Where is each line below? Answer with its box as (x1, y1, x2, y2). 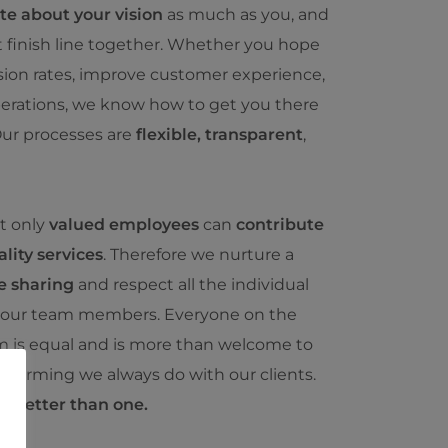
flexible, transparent (136, 125, 303, 144)
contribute (236, 215, 324, 234)
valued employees (49, 215, 199, 234)
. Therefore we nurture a (103, 245, 294, 264)
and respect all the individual (74, 275, 309, 294)
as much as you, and (163, 5, 329, 24)
